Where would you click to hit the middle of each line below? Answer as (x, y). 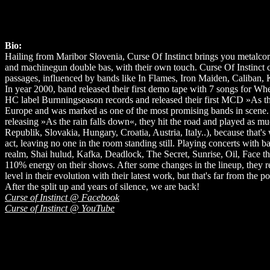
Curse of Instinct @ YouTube (60, 208)
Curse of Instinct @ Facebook (62, 197)
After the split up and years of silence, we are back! (102, 186)
